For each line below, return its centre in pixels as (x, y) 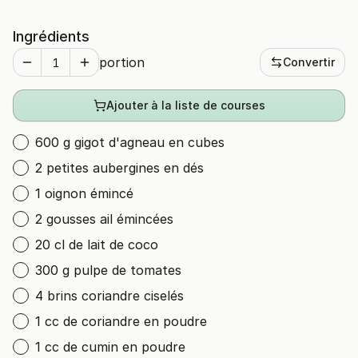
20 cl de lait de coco (97, 245)
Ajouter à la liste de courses (185, 105)
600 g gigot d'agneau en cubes (130, 142)
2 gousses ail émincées (104, 219)
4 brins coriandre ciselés (109, 296)
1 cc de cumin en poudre (110, 347)
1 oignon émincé (84, 193)
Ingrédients (51, 36)
